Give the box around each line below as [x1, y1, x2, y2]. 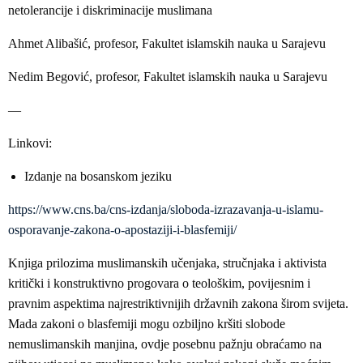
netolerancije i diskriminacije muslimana [8, 3, 212, 18]
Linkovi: [8, 136, 52, 151]
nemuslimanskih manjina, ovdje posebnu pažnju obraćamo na [8, 337, 322, 352]
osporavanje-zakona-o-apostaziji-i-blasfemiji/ [8, 223, 237, 237]
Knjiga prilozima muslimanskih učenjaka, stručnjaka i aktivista [8, 256, 327, 271]
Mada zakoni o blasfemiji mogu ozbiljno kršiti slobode [8, 317, 285, 331]
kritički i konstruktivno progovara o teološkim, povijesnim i [8, 276, 310, 291]
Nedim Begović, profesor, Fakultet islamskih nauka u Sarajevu [8, 70, 327, 84]
